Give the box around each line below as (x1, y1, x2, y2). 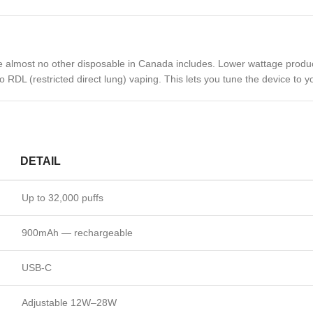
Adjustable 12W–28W (22, 297, 117, 308)
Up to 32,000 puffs (22, 192, 103, 203)
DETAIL (20, 155, 61, 167)
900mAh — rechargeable (22, 227, 133, 238)
